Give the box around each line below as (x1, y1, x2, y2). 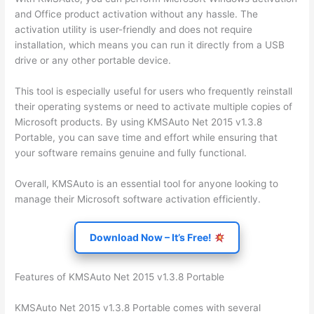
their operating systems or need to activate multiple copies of (15, 100, 293, 112)
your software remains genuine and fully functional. (15, 146, 247, 158)
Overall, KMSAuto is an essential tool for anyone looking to (15, 177, 279, 189)
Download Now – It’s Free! (89, 231, 214, 244)
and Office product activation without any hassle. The (15, 8, 259, 20)
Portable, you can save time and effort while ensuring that (15, 131, 278, 143)
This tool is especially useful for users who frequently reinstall (15, 85, 293, 97)
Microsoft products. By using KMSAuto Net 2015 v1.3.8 (15, 116, 263, 128)
